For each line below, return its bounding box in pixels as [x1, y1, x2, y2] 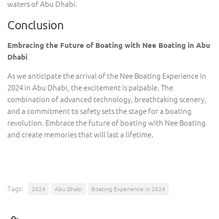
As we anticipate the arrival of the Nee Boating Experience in [7, 70, 206, 81]
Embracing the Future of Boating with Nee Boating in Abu [7, 40, 210, 50]
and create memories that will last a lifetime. [7, 129, 153, 139]
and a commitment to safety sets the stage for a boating [7, 106, 192, 116]
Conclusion [7, 18, 64, 32]
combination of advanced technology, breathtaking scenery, [7, 94, 206, 104]
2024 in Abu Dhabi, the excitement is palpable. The [7, 82, 173, 92]
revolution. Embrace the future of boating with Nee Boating [7, 117, 206, 128]
